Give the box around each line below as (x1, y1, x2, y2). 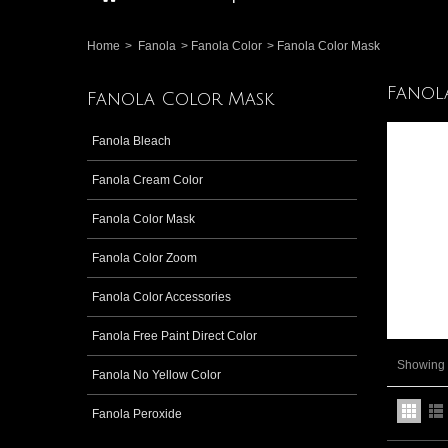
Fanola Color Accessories (92, 289, 231, 304)
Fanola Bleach (92, 133, 171, 148)
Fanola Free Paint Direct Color (92, 328, 257, 343)
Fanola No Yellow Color (92, 367, 221, 382)
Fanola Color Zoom (92, 250, 197, 265)
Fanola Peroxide (92, 406, 182, 421)
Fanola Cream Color (92, 172, 203, 187)
